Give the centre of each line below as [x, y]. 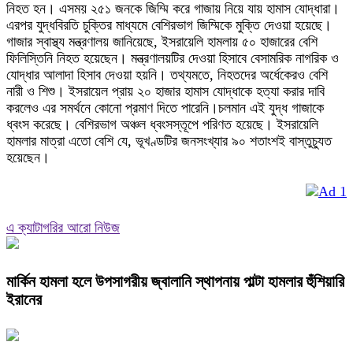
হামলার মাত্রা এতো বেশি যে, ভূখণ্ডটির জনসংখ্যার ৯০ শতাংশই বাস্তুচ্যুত [169, 141]
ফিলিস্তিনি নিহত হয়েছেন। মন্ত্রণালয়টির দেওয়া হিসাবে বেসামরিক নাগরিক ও [173, 58]
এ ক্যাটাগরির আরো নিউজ [63, 228]
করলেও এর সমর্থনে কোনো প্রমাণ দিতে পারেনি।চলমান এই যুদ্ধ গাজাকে [165, 108]
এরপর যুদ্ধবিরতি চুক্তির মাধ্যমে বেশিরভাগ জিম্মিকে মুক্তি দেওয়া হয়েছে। [169, 25]
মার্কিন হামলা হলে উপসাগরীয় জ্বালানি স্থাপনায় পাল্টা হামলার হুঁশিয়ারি [175, 281]
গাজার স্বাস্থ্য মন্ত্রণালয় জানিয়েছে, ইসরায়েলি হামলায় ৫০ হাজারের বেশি [162, 42]
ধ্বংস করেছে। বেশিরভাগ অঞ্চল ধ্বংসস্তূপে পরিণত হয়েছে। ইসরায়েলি [162, 124]
